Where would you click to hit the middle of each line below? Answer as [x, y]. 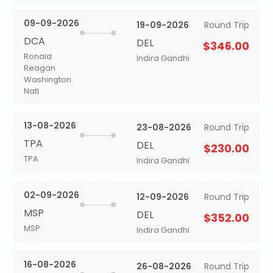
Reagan [39, 68]
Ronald [37, 56]
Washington [47, 80]
